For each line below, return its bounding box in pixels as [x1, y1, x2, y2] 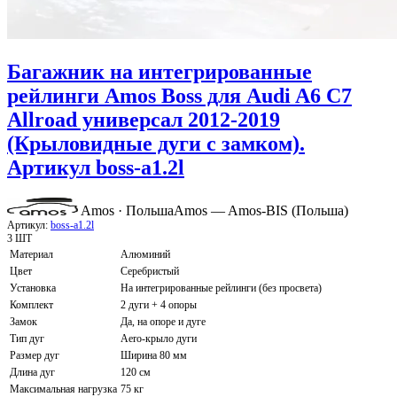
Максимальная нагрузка [10, 382, 117, 395]
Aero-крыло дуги [121, 331, 197, 345]
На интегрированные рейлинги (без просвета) [121, 281, 322, 294]
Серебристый [121, 264, 179, 277]
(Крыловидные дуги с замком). [7, 131, 305, 155]
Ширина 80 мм [121, 348, 187, 362]
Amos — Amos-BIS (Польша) [174, 202, 348, 218]
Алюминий [121, 247, 170, 261]
